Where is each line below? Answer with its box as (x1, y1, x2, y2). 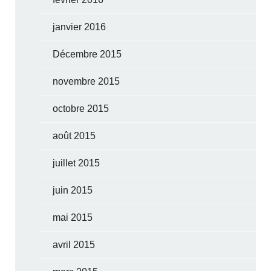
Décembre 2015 (53, 48, 122, 59)
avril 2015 (53, 239, 96, 250)
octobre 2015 (53, 103, 109, 114)
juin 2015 (53, 184, 93, 195)
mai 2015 (53, 212, 93, 223)
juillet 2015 (53, 157, 100, 168)
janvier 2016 (53, 21, 106, 32)
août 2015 (53, 130, 96, 141)
